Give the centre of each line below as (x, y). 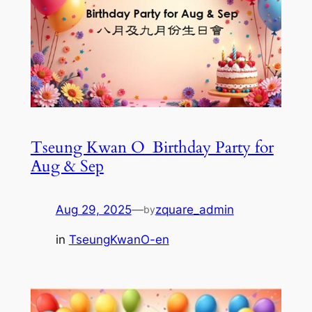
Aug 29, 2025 (93, 210)
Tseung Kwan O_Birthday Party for (152, 148)
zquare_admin (194, 210)
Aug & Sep (67, 166)
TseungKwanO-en (119, 240)
